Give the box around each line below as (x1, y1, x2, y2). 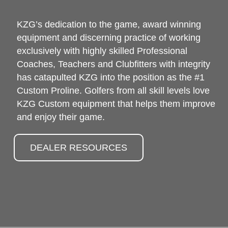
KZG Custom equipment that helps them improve (17, 98, 215, 109)
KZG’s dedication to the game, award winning (17, 19, 201, 30)
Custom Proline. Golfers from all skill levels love (17, 85, 210, 96)
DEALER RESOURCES (30, 142, 127, 153)
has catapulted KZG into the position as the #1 (17, 72, 205, 82)
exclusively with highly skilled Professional (17, 45, 187, 56)
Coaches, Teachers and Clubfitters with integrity (17, 59, 210, 69)
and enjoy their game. (17, 111, 105, 122)
